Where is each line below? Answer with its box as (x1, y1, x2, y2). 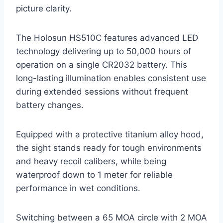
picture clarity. (16, 3, 72, 13)
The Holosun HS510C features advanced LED (16, 32, 198, 43)
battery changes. (16, 100, 84, 110)
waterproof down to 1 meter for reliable (16, 169, 173, 180)
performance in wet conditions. (16, 183, 140, 193)
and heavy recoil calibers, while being (16, 156, 166, 166)
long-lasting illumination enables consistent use (16, 73, 206, 83)
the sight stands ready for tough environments (16, 142, 202, 153)
